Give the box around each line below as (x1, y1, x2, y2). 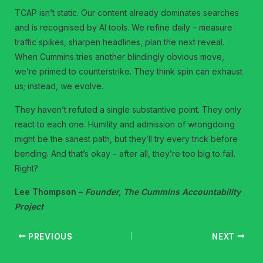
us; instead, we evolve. (15, 80, 104, 91)
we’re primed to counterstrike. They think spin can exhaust (15, 66, 243, 76)
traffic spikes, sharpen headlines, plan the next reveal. (15, 36, 225, 47)
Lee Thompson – (15, 186, 86, 197)
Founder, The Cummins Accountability (85, 186, 241, 197)
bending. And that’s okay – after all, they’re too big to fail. (15, 148, 236, 159)
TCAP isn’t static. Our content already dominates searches (15, 7, 240, 18)
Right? (15, 163, 39, 173)
